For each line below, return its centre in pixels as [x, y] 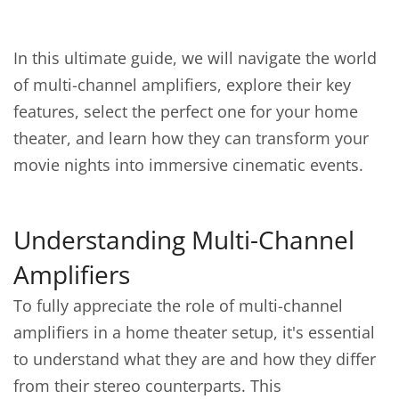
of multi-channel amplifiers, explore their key [182, 85]
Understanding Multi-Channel [184, 240]
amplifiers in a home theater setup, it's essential [194, 332]
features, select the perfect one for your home [186, 111]
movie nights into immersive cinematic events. [188, 165]
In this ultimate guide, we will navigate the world [195, 58]
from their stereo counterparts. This [147, 386]
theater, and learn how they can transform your [191, 138]
